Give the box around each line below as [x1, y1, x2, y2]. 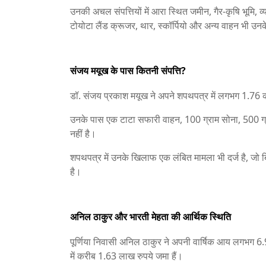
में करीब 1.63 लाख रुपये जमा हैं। [70, 249, 183, 262]
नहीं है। [70, 127, 96, 140]
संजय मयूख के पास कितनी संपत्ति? [70, 64, 186, 77]
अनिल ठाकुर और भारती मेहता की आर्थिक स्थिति [70, 210, 231, 223]
